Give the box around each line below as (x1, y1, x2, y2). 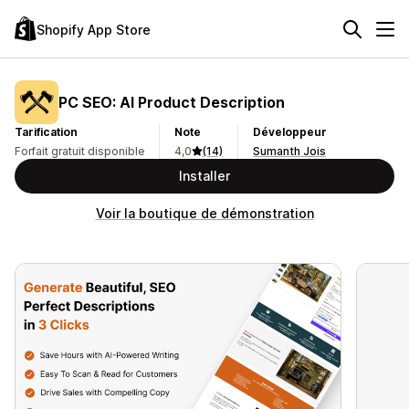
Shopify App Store (37, 21, 151, 37)
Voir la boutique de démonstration (95, 205, 314, 221)
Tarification (15, 125, 78, 139)
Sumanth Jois (253, 144, 326, 158)
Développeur (253, 125, 327, 139)
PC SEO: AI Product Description (58, 92, 285, 111)
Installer (179, 168, 230, 184)
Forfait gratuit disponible (15, 144, 144, 158)
